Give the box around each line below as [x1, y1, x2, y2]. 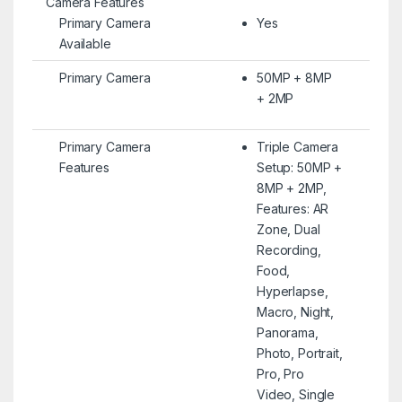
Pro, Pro [256, 365, 304, 381]
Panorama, [256, 324, 319, 340]
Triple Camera [256, 138, 339, 154]
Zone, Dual [256, 221, 320, 237]
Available [58, 35, 111, 51]
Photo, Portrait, [256, 345, 343, 361]
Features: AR [256, 200, 329, 216]
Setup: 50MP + [256, 159, 343, 175]
